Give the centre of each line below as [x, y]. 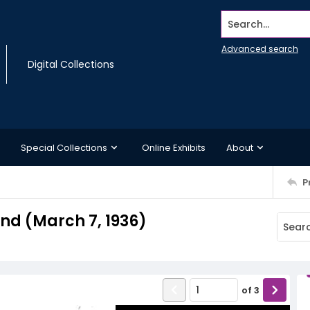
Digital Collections [71, 64]
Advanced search [260, 49]
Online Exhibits [174, 147]
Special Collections [64, 147]
